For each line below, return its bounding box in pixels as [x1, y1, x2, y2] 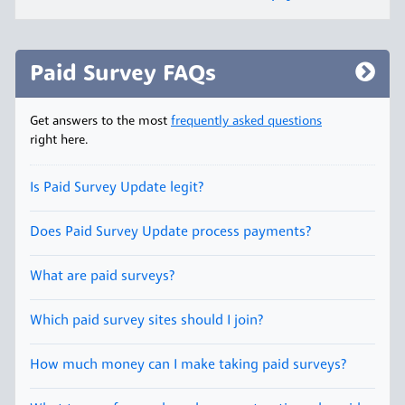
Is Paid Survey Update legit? [30, 181, 203, 196]
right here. [30, 134, 89, 148]
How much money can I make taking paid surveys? [30, 358, 346, 373]
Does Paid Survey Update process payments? [30, 225, 311, 240]
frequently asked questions [171, 115, 322, 129]
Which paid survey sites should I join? [30, 314, 263, 329]
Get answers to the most [30, 115, 171, 129]
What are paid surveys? [30, 269, 174, 285]
